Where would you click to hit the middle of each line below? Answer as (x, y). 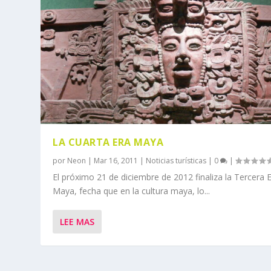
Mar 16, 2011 (116, 160)
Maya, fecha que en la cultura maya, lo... (132, 191)
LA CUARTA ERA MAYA (108, 142)
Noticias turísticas (176, 160)
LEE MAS (77, 221)
